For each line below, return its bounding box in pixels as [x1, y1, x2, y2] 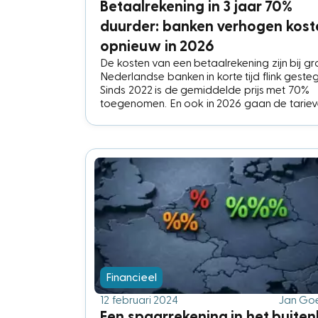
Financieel [106, 271, 157, 283]
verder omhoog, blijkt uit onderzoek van [100, 111, 298, 123]
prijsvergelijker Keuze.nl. [100, 124, 215, 136]
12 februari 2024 [100, 294, 178, 306]
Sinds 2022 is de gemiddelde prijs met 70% [100, 84, 309, 96]
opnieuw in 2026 [100, 38, 214, 54]
